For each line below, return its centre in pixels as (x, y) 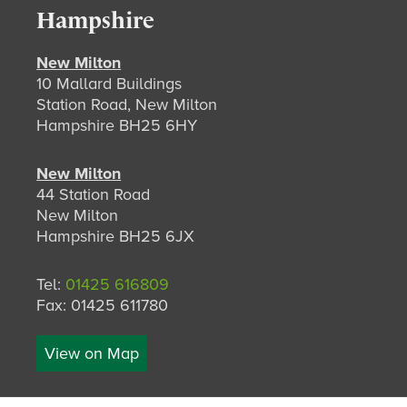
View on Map (92, 353)
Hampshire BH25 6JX (116, 236)
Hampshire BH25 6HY (117, 125)
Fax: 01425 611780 (103, 305)
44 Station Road (94, 194)
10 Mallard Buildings (109, 84)
